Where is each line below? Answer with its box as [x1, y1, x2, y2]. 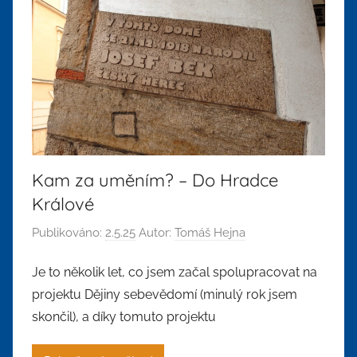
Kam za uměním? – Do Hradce [32, 169, 278, 192]
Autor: [135, 225, 175, 240]
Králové [32, 193, 94, 216]
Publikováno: [32, 225, 105, 240]
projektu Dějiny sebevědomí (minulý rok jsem [32, 287, 297, 303]
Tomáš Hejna [175, 225, 245, 240]
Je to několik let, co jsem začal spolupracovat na [32, 265, 317, 280]
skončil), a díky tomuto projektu [32, 309, 216, 325]
